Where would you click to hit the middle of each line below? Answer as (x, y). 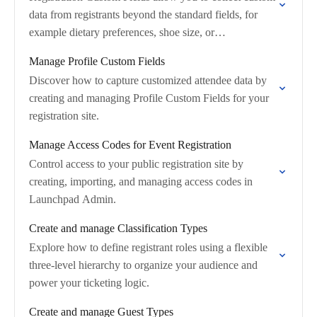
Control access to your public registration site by (136, 164)
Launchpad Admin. (73, 199)
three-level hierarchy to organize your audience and (143, 265)
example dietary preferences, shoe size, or (122, 32)
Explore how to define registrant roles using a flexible (148, 247)
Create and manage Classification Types (118, 228)
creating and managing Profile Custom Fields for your (149, 98)
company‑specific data (79, 50)
